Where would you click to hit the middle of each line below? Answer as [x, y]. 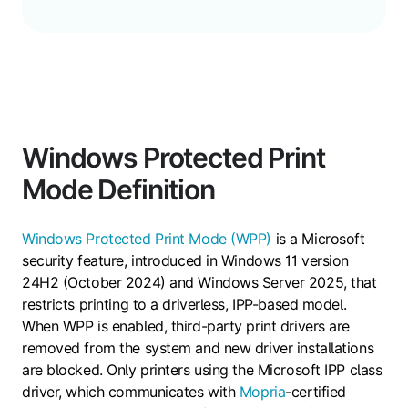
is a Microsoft [318, 239]
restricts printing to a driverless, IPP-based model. [184, 305]
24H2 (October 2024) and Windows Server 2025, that [199, 283]
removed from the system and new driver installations [198, 348]
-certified [316, 392]
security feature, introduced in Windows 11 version [185, 261]
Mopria [262, 392]
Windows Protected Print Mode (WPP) [147, 239]
